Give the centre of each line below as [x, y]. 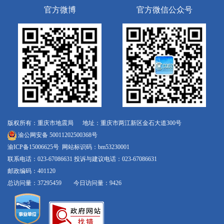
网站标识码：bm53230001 [94, 147]
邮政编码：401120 [31, 171]
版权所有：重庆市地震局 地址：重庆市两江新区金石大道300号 [94, 123]
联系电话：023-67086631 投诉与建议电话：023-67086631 [82, 159]
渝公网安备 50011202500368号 [57, 135]
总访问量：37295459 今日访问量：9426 [64, 183]
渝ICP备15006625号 [33, 147]
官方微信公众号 [164, 10]
